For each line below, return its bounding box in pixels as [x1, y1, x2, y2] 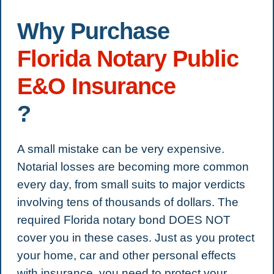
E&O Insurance [17, 73, 176, 99]
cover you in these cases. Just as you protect [17, 231, 254, 244]
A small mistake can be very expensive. [17, 143, 224, 155]
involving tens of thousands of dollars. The [17, 196, 239, 209]
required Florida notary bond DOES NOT [17, 213, 231, 226]
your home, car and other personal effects [17, 249, 236, 262]
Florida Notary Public [17, 46, 239, 72]
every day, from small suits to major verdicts [17, 178, 245, 191]
